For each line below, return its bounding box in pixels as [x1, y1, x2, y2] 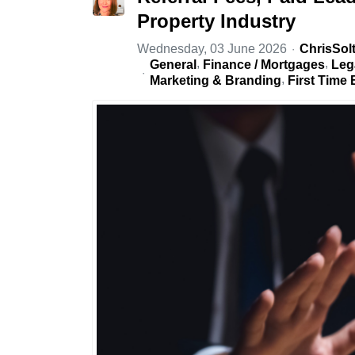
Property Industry [137, 10, 296, 32]
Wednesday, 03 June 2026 [137, 42, 287, 56]
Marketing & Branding [150, 74, 281, 88]
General [150, 58, 197, 72]
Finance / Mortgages [203, 58, 325, 72]
